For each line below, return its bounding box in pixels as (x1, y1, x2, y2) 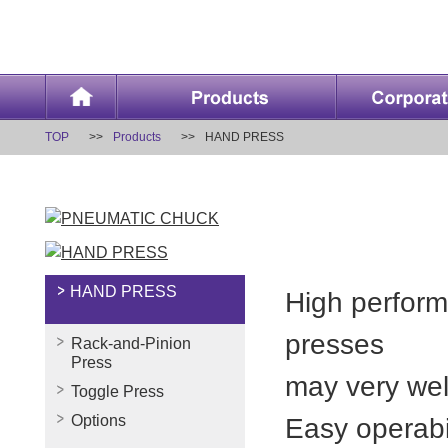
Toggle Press (71, 383, 164, 400)
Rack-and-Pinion (71, 335, 191, 352)
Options (71, 412, 126, 429)
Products (113, 130, 161, 144)
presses (285, 328, 384, 360)
